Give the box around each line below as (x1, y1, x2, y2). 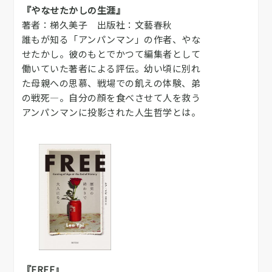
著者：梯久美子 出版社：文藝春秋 (21, 18, 172, 31)
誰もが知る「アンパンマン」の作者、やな (21, 32, 200, 46)
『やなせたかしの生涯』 (21, 3, 125, 16)
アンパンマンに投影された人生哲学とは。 (21, 105, 200, 118)
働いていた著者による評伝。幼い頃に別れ (21, 61, 200, 75)
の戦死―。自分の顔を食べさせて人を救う (21, 90, 200, 104)
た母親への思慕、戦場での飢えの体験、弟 (21, 76, 200, 89)
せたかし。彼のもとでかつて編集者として (21, 47, 200, 60)
